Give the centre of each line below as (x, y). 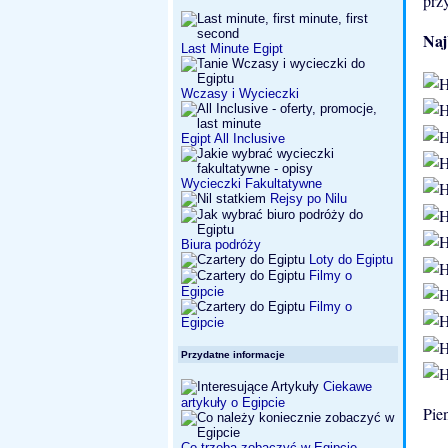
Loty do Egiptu (351, 259)
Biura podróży (221, 244)
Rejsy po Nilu (308, 198)
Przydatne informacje (233, 354)
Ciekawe (345, 386)
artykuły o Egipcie (233, 402)
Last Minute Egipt (232, 48)
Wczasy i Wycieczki (240, 93)
